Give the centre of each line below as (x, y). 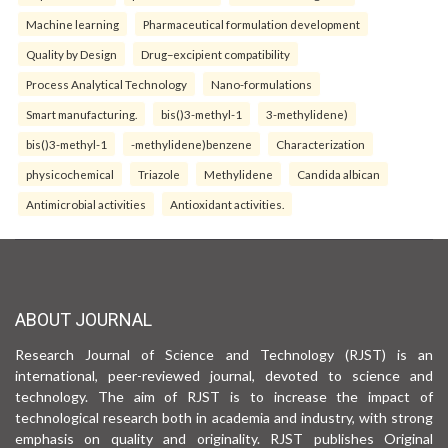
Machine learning (72, 23)
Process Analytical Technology (106, 83)
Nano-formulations (261, 83)
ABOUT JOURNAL (83, 319)
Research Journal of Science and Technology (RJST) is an (224, 354)
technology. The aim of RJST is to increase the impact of (224, 396)
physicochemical (70, 173)
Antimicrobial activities (86, 203)
